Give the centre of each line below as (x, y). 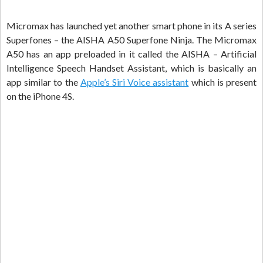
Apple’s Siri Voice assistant (134, 82)
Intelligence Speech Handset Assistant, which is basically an (131, 68)
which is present (223, 82)
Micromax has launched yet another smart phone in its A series (131, 26)
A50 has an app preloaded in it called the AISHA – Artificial (131, 54)
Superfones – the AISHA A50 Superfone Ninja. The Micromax (131, 40)
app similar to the (43, 82)
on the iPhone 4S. (40, 96)
